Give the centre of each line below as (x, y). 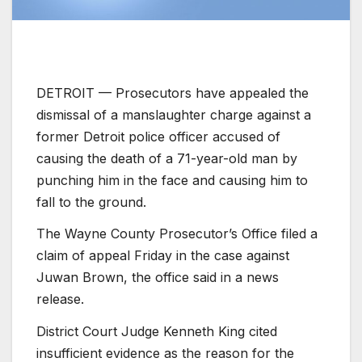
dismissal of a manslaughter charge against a (174, 114)
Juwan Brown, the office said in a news (158, 278)
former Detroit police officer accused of (158, 136)
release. (60, 299)
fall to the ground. (91, 202)
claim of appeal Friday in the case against (163, 256)
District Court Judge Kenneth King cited (157, 332)
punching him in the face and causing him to (172, 180)
